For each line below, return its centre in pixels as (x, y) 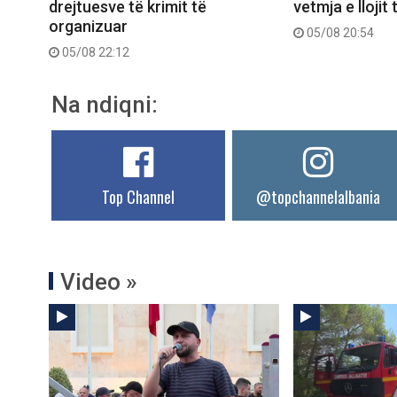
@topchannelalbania (319, 197)
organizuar (88, 27)
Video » (99, 282)
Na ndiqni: (105, 105)
